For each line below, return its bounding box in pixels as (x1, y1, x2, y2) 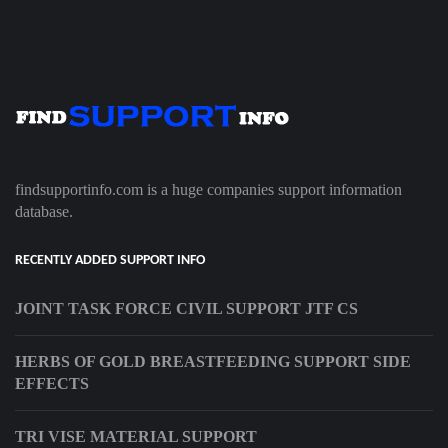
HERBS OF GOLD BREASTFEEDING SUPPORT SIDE (15, 353, 411, 371)
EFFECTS (15, 375, 89, 393)
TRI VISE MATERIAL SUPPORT (15, 428, 257, 446)
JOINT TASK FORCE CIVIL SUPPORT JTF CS (15, 300, 358, 318)
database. (15, 203, 73, 221)
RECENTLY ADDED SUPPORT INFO (15, 253, 205, 269)
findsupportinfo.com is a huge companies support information (15, 181, 402, 199)
